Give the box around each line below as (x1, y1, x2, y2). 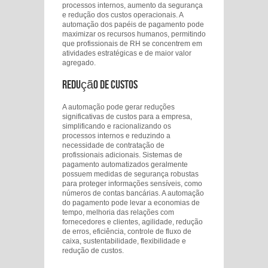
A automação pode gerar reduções (62, 103, 175, 111)
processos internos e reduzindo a (62, 132, 170, 140)
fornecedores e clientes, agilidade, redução (62, 218, 203, 226)
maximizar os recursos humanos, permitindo (62, 30, 206, 38)
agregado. (62, 59, 96, 67)
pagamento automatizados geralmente (62, 160, 188, 169)
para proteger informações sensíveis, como (62, 179, 202, 188)
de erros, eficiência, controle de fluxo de (62, 227, 191, 236)
